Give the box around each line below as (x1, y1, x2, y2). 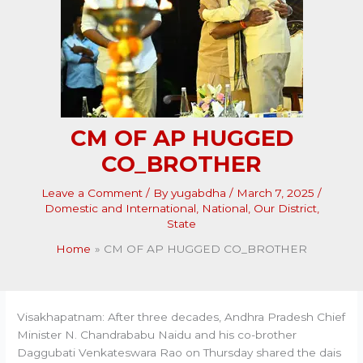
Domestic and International (44, 202, 196, 215)
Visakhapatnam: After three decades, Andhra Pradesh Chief (17, 310, 346, 323)
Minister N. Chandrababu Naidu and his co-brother (17, 327, 297, 341)
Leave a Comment (41, 186, 143, 199)
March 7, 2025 (237, 186, 318, 199)
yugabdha (171, 186, 229, 199)
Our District (253, 202, 317, 215)
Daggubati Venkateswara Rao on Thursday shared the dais (17, 345, 342, 359)
